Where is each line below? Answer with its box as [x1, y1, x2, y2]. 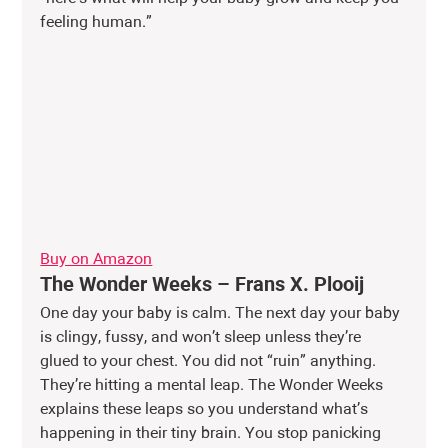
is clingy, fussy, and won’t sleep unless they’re [40, 329, 366, 346]
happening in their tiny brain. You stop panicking [40, 425, 386, 442]
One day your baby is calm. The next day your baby [40, 305, 405, 322]
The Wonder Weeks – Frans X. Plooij [40, 274, 365, 295]
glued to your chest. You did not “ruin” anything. [40, 353, 381, 370]
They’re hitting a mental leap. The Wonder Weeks [40, 377, 388, 394]
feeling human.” [40, 14, 153, 31]
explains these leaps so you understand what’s [40, 401, 373, 418]
